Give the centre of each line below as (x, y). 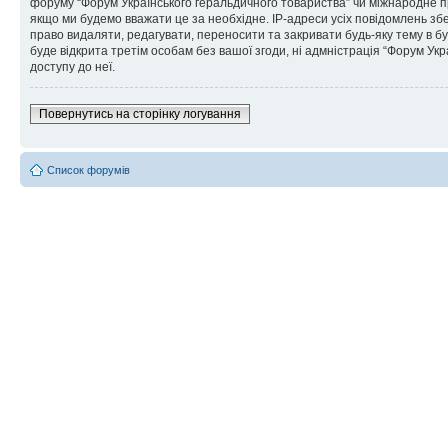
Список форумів (88, 170)
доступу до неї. (72, 67)
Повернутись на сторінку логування (140, 114)
